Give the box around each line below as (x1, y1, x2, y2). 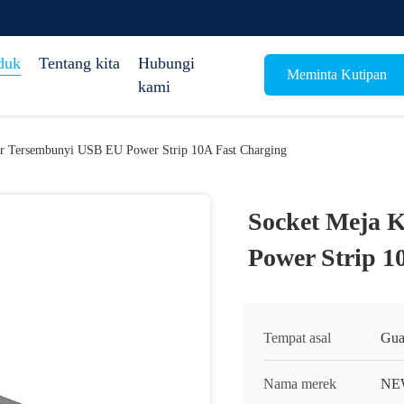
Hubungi (138, 54, 195, 72)
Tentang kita (39, 54, 120, 72)
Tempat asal (263, 330, 331, 345)
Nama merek (263, 376, 336, 391)
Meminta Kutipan (286, 66, 387, 82)
